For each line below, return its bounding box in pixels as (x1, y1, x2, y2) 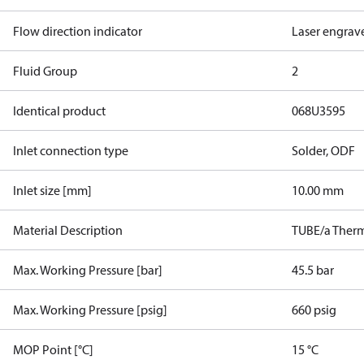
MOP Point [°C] (13, 341, 93, 357)
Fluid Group (13, 63, 77, 79)
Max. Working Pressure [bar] (13, 262, 162, 278)
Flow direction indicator (13, 23, 142, 39)
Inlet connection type (13, 142, 128, 158)
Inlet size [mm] (13, 182, 92, 198)
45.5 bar (292, 262, 335, 278)
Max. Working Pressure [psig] (13, 301, 167, 318)
